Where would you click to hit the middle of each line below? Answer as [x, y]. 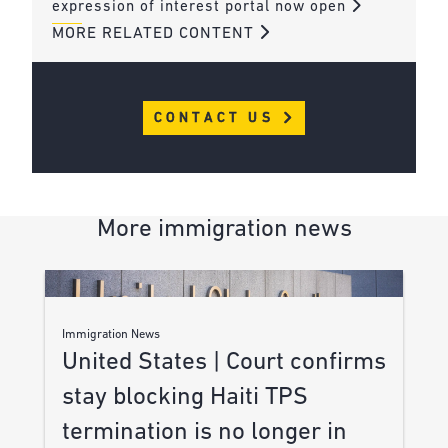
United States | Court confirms [223, 363]
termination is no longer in [204, 433]
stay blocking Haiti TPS [184, 398]
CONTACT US [217, 118]
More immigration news [224, 229]
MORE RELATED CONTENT [155, 34]
